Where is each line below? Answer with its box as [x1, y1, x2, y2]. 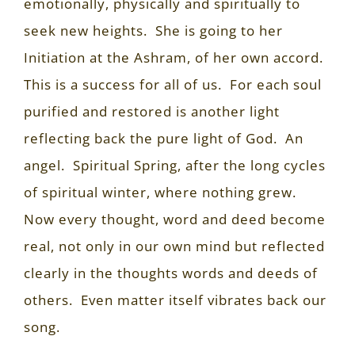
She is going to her [155, 21, 283, 40]
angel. [24, 155, 65, 174]
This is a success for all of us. [24, 74, 222, 94]
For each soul [230, 74, 322, 94]
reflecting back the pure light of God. [24, 128, 277, 147]
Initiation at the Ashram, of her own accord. [24, 48, 323, 67]
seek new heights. [24, 21, 147, 40]
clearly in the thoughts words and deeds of [24, 263, 318, 282]
